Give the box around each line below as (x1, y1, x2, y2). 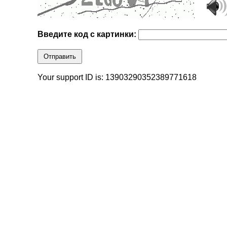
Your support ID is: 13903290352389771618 (37, 73, 197, 82)
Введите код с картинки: (37, 30, 139, 39)
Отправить (44, 53, 77, 61)
